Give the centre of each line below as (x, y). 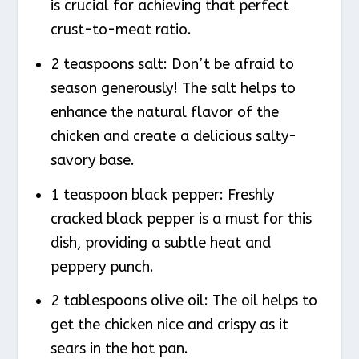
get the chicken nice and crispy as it (169, 325)
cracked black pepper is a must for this (181, 218)
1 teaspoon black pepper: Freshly (162, 194)
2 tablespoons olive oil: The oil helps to (184, 301)
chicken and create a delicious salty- (173, 136)
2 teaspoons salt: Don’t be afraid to (172, 64)
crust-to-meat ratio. (121, 30)
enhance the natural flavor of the (164, 112)
